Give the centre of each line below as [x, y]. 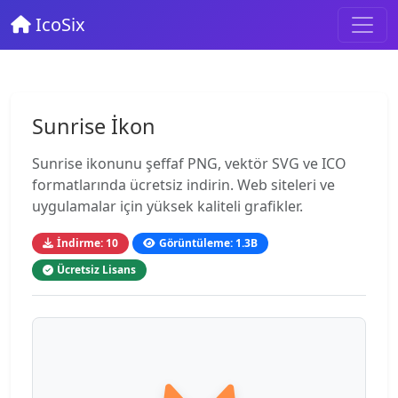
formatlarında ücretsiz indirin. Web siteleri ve [183, 185]
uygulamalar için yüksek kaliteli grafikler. [167, 206]
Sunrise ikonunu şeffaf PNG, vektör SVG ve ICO [189, 163]
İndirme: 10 [88, 243]
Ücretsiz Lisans [96, 270]
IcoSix [58, 24]
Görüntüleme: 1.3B [208, 243]
